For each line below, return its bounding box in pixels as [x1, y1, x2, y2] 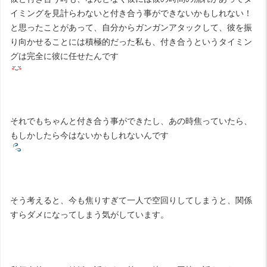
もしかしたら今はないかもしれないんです [10, 130, 169, 140]
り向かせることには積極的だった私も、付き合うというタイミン [10, 36, 252, 46]
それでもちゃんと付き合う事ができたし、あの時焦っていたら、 [10, 116, 252, 126]
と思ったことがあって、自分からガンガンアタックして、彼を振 [10, 22, 252, 32]
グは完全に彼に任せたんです [10, 51, 119, 61]
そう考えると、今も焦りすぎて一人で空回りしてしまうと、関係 [10, 195, 252, 205]
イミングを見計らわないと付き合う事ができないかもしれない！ [10, 8, 252, 18]
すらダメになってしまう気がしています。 [10, 209, 169, 219]
